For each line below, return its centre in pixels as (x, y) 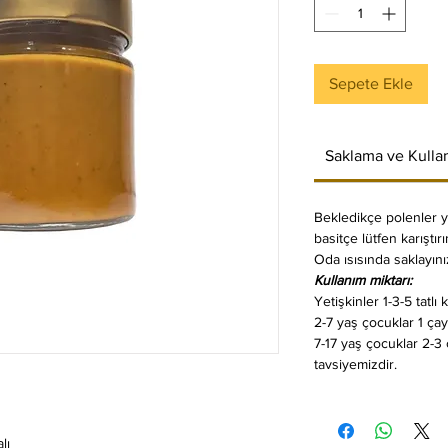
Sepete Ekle (371, 84)
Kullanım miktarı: (363, 280)
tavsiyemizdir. (355, 364)
